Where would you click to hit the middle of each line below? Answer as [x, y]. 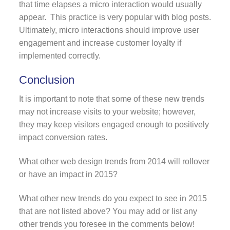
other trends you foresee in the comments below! [107, 224]
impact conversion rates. [63, 138]
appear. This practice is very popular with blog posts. [115, 17]
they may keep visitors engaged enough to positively [114, 125]
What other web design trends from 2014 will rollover [114, 162]
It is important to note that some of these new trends [111, 99]
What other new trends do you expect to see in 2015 [113, 199]
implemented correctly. [60, 55]
